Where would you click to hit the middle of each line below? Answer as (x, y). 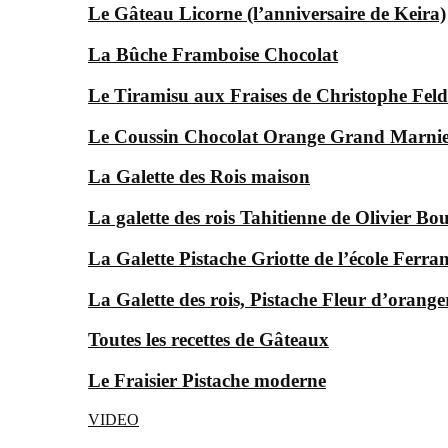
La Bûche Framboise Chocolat (213, 55)
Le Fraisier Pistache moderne (207, 380)
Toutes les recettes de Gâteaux (208, 340)
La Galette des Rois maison (199, 177)
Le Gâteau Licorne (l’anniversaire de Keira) (267, 14)
